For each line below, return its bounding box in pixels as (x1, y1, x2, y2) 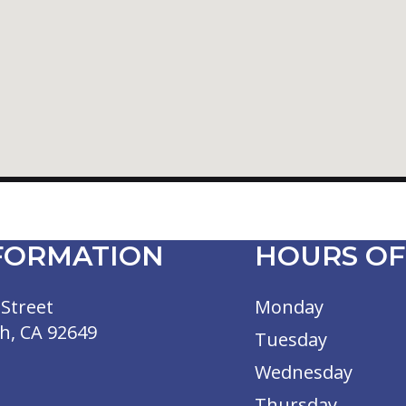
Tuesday (254, 327, 327, 353)
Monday (254, 295, 324, 320)
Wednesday (254, 360, 353, 385)
